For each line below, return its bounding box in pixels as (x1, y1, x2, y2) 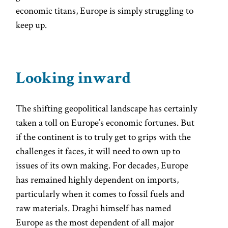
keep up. (16, 18, 47, 32)
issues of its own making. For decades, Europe (16, 159, 189, 172)
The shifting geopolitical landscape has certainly (16, 102, 197, 115)
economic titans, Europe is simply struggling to (16, 4, 194, 17)
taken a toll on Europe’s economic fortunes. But (16, 116, 195, 129)
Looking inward (16, 72, 131, 89)
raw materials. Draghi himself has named (16, 202, 172, 215)
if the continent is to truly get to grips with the (16, 130, 191, 144)
